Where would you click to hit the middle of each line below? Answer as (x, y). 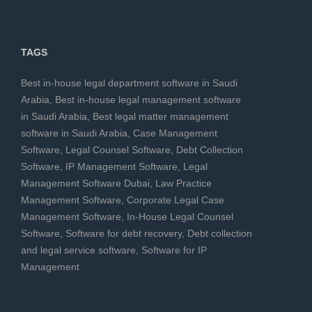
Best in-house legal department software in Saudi (129, 83)
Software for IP (174, 250)
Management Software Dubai (85, 184)
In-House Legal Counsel (180, 217)
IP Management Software (122, 167)
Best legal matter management (161, 117)
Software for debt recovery (124, 234)
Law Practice (184, 184)
